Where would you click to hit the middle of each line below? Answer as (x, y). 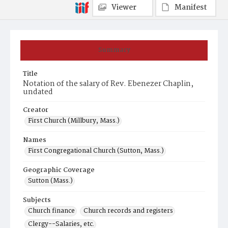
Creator (36, 110)
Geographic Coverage (59, 170)
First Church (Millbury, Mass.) (74, 121)
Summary (114, 50)
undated (38, 92)
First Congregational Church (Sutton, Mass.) (96, 151)
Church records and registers (128, 211)
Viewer (124, 8)
